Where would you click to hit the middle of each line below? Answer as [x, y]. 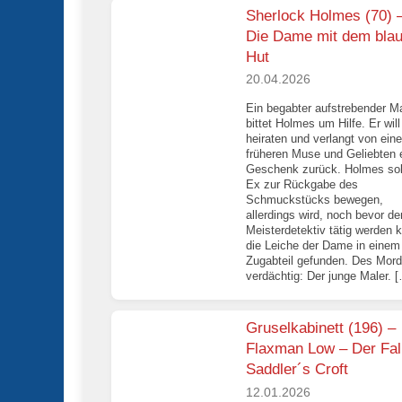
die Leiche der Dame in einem [323, 246]
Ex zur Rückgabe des [302, 185]
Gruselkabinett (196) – [321, 328]
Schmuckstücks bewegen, [315, 200]
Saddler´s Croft [297, 370]
